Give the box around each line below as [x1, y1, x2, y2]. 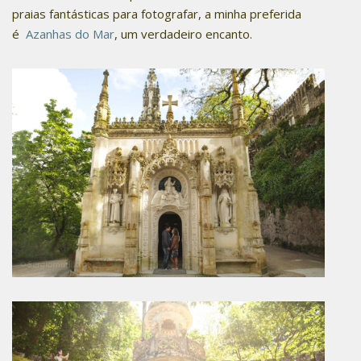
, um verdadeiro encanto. [114, 26, 255, 43]
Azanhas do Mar [23, 26, 114, 43]
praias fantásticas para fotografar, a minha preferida [12, 6, 301, 23]
